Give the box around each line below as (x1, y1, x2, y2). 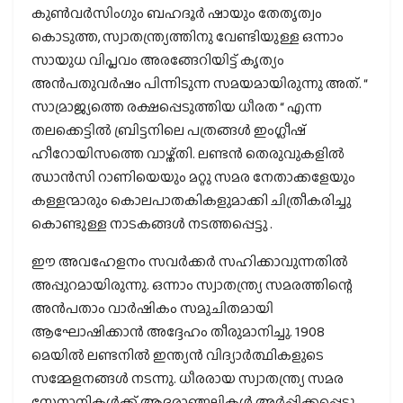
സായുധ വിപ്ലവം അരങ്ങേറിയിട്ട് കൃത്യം (31, 49, 284, 70)
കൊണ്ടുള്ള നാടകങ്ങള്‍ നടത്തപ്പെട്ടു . (31, 212, 273, 234)
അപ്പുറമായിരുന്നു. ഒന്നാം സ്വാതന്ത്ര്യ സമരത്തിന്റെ (31, 273, 353, 295)
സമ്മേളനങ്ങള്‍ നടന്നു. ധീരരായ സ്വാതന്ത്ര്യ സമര (31, 367, 344, 389)
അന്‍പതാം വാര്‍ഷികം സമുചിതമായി (31, 297, 273, 318)
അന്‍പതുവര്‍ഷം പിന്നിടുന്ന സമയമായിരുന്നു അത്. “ (31, 72, 368, 94)
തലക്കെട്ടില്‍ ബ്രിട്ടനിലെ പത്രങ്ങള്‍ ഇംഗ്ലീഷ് (31, 119, 306, 140)
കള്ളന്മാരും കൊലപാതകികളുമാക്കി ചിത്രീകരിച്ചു (31, 189, 351, 210)
